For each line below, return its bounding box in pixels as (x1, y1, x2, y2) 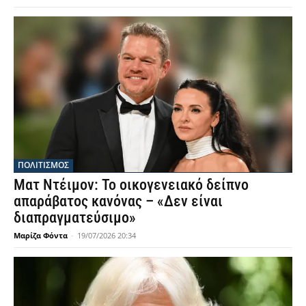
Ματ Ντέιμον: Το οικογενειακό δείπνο (14, 176, 249, 194)
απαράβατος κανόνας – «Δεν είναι (14, 193, 223, 210)
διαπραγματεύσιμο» (14, 209, 136, 227)
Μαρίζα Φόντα (14, 230, 68, 241)
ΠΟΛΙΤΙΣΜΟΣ (18, 159, 69, 171)
